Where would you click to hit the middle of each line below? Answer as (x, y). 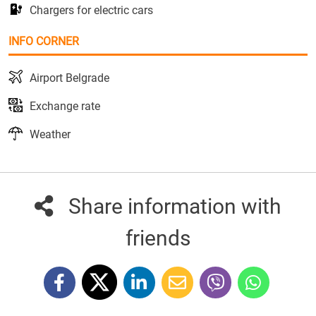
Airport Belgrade (69, 78)
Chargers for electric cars (91, 11)
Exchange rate (65, 107)
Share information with (175, 207)
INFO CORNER (44, 42)
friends (158, 238)
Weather (50, 135)
